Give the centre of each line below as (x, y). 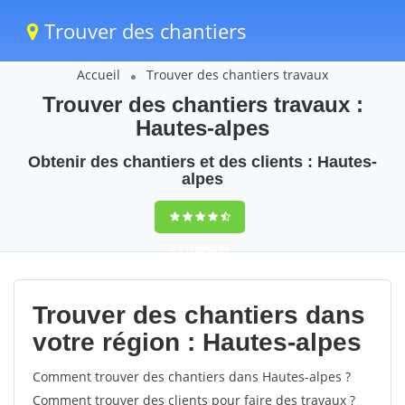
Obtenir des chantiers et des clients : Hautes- (202, 162)
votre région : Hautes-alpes (197, 342)
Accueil (99, 75)
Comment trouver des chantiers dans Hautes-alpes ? (192, 377)
